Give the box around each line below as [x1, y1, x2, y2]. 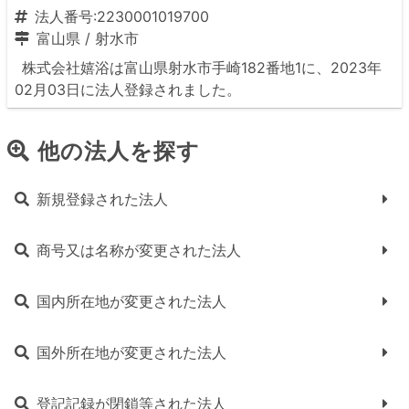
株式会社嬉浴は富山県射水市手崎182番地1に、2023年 [22, 58, 382, 77]
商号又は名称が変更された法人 [37, 241, 241, 259]
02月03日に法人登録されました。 [15, 80, 241, 99]
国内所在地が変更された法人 [37, 292, 226, 310]
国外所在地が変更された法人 [37, 343, 226, 362]
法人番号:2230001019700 [35, 7, 209, 26]
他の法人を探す [37, 138, 200, 164]
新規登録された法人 [37, 190, 168, 208]
